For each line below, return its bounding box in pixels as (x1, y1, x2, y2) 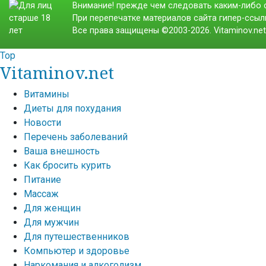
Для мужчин (24, 217, 79, 228)
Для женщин (24, 202, 81, 214)
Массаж (24, 188, 59, 199)
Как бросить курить (24, 160, 111, 171)
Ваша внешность (24, 145, 100, 157)
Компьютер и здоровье (24, 245, 129, 256)
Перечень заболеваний (24, 131, 128, 142)
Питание (24, 174, 61, 185)
